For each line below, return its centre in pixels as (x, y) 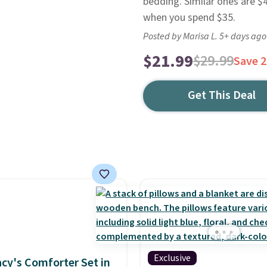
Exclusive (172, 258)
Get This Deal (222, 95)
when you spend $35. (189, 18)
